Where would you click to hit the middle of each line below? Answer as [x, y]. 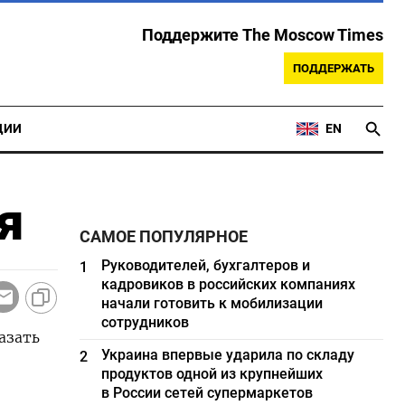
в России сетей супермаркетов [207, 393]
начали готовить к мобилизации [212, 303]
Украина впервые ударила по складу [228, 355]
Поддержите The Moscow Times [263, 35]
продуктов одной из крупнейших [212, 374]
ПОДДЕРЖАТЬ [334, 68]
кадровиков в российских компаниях [229, 284]
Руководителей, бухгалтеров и [206, 265]
